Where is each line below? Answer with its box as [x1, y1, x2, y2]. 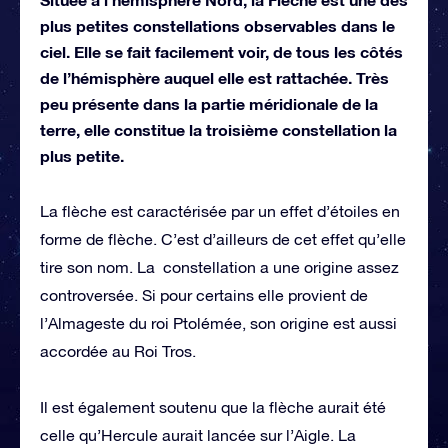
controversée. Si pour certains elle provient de [40, 285, 368, 304]
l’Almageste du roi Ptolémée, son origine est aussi [40, 313, 397, 332]
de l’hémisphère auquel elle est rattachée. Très [40, 67, 389, 87]
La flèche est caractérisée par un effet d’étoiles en [40, 201, 400, 220]
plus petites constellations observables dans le [40, 15, 395, 35]
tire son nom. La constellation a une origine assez [40, 257, 399, 276]
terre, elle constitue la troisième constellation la [40, 119, 397, 139]
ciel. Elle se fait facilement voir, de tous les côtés [40, 41, 403, 61]
